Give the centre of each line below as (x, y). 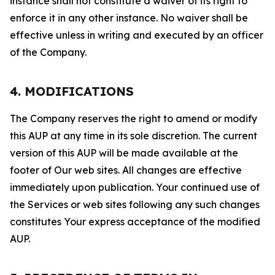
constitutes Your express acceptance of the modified (135, 222)
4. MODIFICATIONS (72, 91)
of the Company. (48, 52)
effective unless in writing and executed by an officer (137, 35)
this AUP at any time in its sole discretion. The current (134, 136)
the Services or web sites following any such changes (135, 204)
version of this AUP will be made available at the (124, 153)
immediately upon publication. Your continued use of (135, 187)
